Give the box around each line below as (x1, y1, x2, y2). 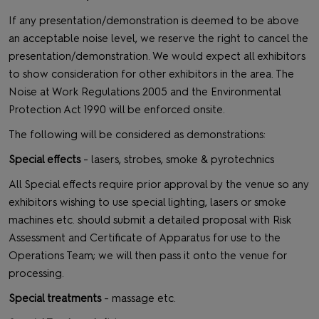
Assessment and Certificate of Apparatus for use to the (9, 231, 281, 245)
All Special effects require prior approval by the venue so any (9, 178, 309, 192)
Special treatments (9, 292, 101, 305)
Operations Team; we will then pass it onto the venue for (9, 249, 287, 263)
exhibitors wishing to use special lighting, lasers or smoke (9, 196, 286, 209)
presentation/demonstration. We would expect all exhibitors (9, 50, 305, 63)
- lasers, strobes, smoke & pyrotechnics (80, 153, 277, 167)
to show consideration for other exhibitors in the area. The (9, 68, 294, 81)
